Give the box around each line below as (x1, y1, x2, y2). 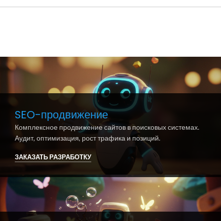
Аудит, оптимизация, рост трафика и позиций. (14, 134, 160, 143)
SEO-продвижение (14, 107, 108, 123)
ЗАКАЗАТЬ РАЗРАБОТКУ (14, 152, 91, 161)
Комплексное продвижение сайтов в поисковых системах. (14, 123, 199, 132)
